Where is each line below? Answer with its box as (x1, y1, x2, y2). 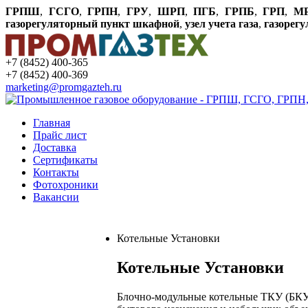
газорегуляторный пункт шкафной (5, 18, 179, 30)
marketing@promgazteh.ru (5, 81, 122, 93)
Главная (33, 117, 70, 129)
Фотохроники (33, 179, 98, 190)
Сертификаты (33, 154, 98, 166)
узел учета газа (185, 18, 258, 30)
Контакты (33, 166, 79, 178)
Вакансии (33, 191, 79, 203)
